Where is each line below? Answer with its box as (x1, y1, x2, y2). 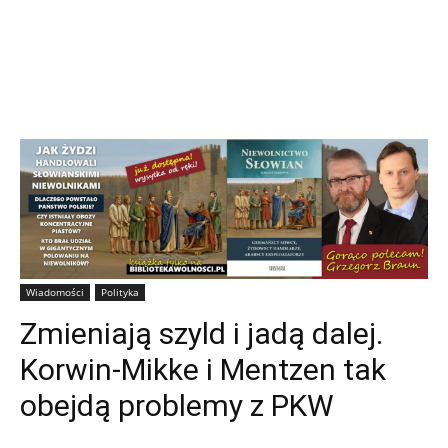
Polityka (101, 284, 139, 299)
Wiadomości (26, 284, 84, 299)
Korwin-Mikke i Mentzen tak (20, 351, 386, 387)
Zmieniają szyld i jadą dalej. (20, 315, 383, 351)
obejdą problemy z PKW (20, 387, 334, 423)
